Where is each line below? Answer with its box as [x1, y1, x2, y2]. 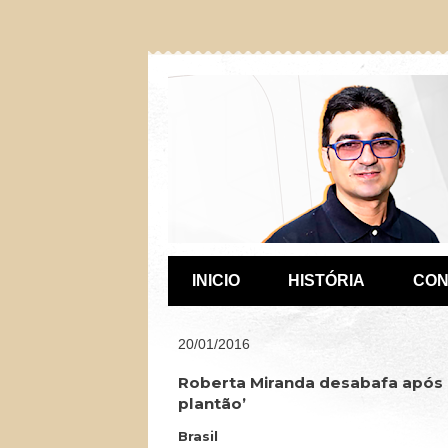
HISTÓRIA [287, 272, 365, 289]
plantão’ [177, 394, 246, 413]
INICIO [191, 272, 240, 289]
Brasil [177, 428, 218, 444]
